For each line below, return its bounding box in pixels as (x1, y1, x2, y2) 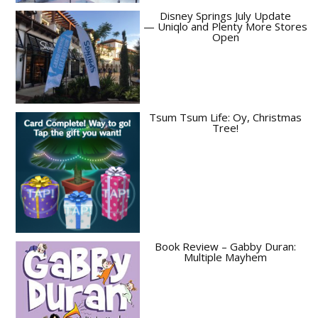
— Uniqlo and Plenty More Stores (143, 19, 307, 34)
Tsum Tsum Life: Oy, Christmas (149, 110, 302, 125)
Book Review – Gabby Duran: (155, 238, 296, 253)
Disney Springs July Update (160, 9, 291, 23)
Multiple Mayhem (184, 249, 267, 264)
